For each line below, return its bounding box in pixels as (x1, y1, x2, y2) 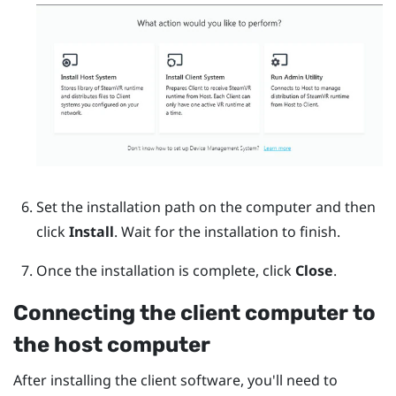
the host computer (13, 332, 210, 358)
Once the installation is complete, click (35, 261, 295, 281)
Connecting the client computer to (13, 301, 376, 326)
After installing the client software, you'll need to (13, 370, 338, 391)
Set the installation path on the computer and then (35, 197, 376, 217)
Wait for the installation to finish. (120, 222, 340, 242)
